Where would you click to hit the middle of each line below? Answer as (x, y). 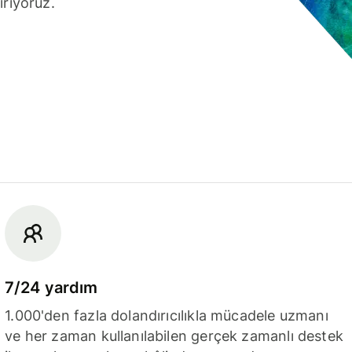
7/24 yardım (51, 287)
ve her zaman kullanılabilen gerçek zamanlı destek (174, 335)
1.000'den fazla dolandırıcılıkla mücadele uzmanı (167, 315)
